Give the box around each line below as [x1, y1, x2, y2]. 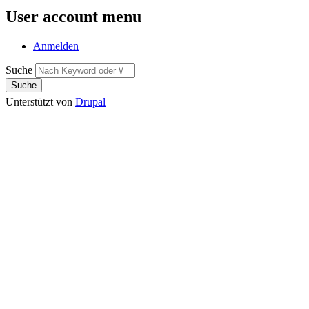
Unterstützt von [6, 95, 75, 108]
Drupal [75, 95, 106, 108]
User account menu [6, 7, 141, 26]
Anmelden [33, 39, 79, 52]
